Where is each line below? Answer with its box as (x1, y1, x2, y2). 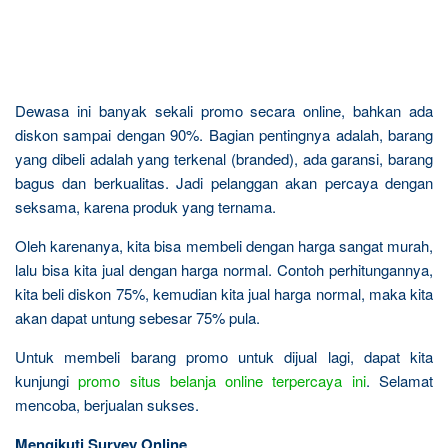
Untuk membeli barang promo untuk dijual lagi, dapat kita (15, 346, 433, 367)
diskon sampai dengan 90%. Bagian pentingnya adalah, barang (15, 124, 433, 145)
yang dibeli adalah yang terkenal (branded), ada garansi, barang (15, 148, 433, 169)
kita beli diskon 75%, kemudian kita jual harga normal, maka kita (15, 283, 433, 304)
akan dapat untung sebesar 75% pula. (15, 307, 260, 328)
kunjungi (15, 370, 79, 391)
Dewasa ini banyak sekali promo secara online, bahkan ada (15, 100, 433, 121)
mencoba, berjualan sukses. (15, 394, 199, 415)
